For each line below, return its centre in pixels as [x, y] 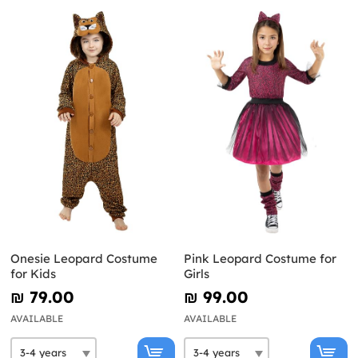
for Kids [33, 273]
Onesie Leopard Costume [84, 258]
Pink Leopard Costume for [260, 258]
